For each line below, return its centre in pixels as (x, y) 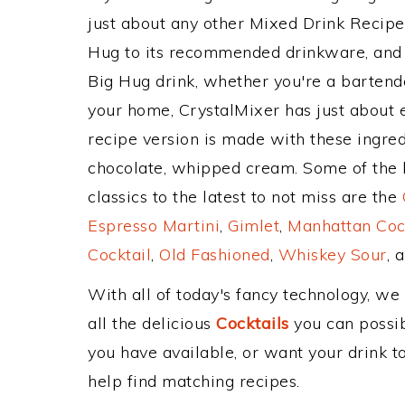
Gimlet (254, 226)
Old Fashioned (215, 254)
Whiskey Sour (332, 254)
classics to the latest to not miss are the (245, 197)
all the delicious (152, 323)
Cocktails (253, 323)
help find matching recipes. (194, 381)
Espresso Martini (154, 226)
